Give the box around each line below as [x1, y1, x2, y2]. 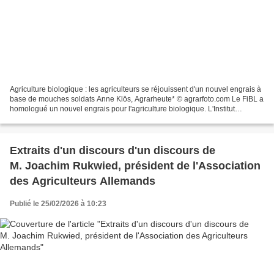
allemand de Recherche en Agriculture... [10, 114, 144, 124]
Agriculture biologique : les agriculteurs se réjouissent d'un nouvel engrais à [10, 85, 261, 94]
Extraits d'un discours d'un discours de [10, 144, 215, 157]
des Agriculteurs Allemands [10, 175, 155, 188]
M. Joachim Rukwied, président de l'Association [10, 160, 261, 172]
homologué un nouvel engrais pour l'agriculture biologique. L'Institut [10, 105, 235, 114]
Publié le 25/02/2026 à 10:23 [10, 199, 106, 209]
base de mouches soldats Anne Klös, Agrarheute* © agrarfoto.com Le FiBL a [10, 95, 264, 104]
